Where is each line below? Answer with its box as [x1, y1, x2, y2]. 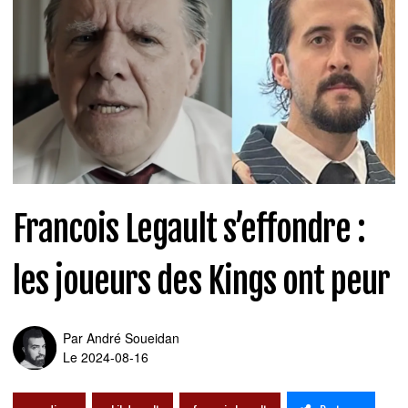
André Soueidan [87, 329, 179, 347]
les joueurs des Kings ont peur [13, 259, 391, 303]
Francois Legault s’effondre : [13, 207, 366, 251]
